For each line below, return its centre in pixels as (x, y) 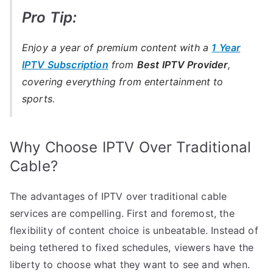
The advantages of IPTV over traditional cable (119, 196)
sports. (39, 98)
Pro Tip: (50, 17)
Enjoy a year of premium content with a (117, 47)
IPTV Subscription (65, 64)
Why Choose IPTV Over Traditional (131, 147)
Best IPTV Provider (182, 64)
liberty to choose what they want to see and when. (130, 264)
